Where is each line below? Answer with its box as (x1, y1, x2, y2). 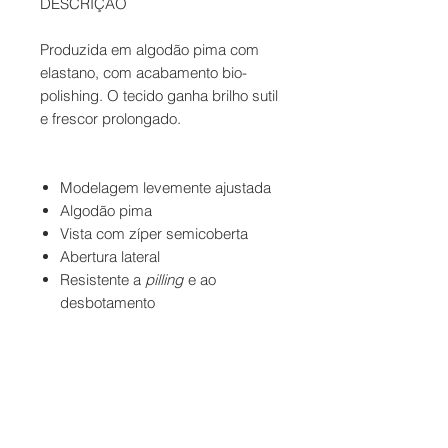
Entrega (246, 419, 289, 435)
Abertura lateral (60, 246, 160, 266)
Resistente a (60, 269, 145, 289)
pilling (145, 269, 183, 289)
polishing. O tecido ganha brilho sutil (40, 85, 278, 105)
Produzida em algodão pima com (40, 39, 259, 59)
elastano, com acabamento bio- (40, 62, 247, 82)
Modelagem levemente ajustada (60, 177, 271, 197)
